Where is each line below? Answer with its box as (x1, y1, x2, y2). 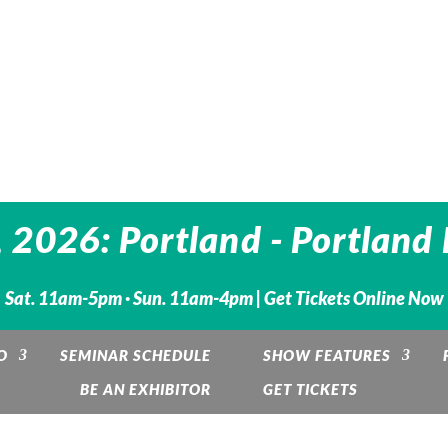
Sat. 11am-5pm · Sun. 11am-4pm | (4, 288, 264, 309)
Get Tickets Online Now (263, 288, 444, 309)
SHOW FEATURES (262, 346, 391, 364)
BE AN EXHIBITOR (80, 380, 211, 398)
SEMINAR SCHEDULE (59, 346, 211, 364)
